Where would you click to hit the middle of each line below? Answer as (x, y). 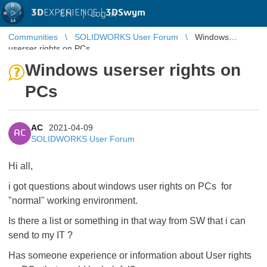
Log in (103, 13)
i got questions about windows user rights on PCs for (120, 186)
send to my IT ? (41, 235)
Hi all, (21, 166)
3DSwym (125, 13)
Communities (33, 37)
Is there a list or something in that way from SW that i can (127, 221)
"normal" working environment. (73, 201)
